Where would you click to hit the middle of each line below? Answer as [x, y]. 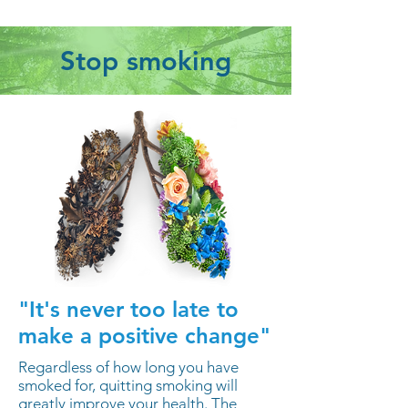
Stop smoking [146, 61]
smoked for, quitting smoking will [128, 385]
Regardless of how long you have [128, 367]
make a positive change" [144, 336]
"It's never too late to [128, 309]
